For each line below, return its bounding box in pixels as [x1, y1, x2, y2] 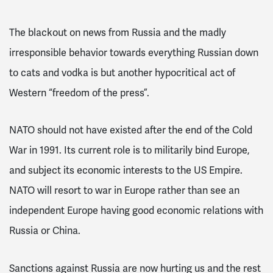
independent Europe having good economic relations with [9, 205, 263, 218]
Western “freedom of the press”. [9, 87, 149, 99]
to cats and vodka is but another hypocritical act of [9, 66, 235, 79]
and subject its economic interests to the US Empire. [9, 165, 243, 177]
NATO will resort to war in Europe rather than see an [9, 185, 239, 197]
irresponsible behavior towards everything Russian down [9, 46, 258, 59]
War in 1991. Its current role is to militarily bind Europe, [9, 144, 250, 157]
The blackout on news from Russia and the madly [9, 26, 226, 39]
